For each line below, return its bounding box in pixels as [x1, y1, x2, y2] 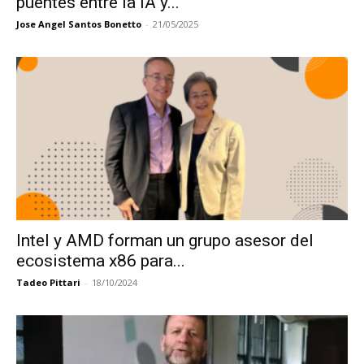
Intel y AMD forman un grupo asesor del [16, 231, 314, 251]
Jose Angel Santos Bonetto [16, 17, 141, 30]
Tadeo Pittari [16, 276, 80, 289]
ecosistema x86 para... [16, 251, 185, 271]
